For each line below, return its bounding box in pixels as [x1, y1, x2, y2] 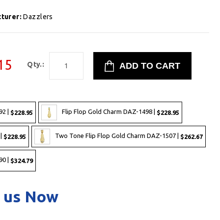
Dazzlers [23, 12, 53, 21]
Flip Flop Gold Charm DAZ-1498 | [62, 108, 157, 115]
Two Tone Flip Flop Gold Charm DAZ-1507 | [55, 132, 180, 139]
